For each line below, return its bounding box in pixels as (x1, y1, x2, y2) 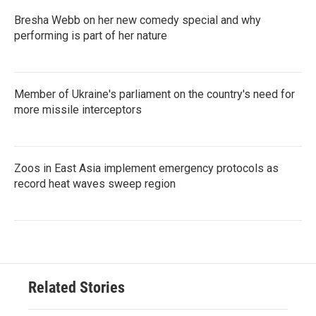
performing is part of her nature (14, 28, 167, 42)
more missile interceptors (14, 102, 142, 116)
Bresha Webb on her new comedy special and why (14, 13, 261, 27)
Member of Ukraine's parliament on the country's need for (14, 87, 295, 101)
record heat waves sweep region (14, 176, 176, 190)
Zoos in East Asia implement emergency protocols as (14, 161, 279, 175)
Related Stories (28, 278, 125, 296)
